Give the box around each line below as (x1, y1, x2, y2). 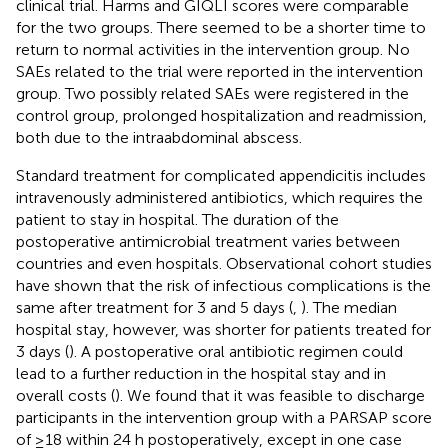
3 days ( (16, 341, 69, 361)
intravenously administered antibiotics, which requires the (16, 187, 423, 207)
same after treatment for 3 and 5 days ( (16, 297, 293, 317)
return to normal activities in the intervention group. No (16, 39, 410, 59)
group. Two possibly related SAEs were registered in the (16, 83, 409, 103)
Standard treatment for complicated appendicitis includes (16, 165, 426, 185)
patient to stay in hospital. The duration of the (16, 209, 339, 229)
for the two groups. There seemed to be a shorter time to (16, 17, 426, 37)
